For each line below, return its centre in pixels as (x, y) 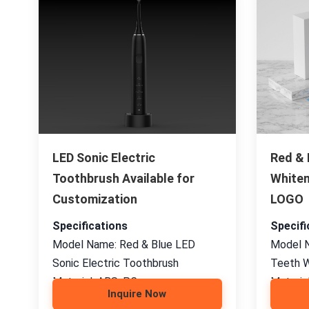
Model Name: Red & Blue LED (124, 245)
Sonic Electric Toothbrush (116, 263)
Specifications (90, 226)
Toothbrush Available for (123, 178)
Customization (95, 199)
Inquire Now (137, 294)
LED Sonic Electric (104, 158)
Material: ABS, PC (95, 282)
